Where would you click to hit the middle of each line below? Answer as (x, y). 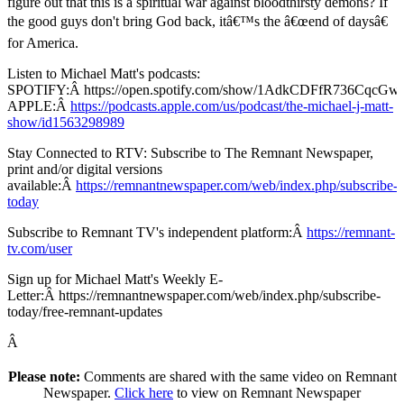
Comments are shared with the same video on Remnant (238, 377)
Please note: (44, 377)
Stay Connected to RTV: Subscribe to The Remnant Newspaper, (190, 153)
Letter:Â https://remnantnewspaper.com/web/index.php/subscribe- (194, 296)
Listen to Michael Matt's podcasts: (104, 74)
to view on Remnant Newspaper (267, 393)
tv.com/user (40, 249)
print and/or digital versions (85, 170)
